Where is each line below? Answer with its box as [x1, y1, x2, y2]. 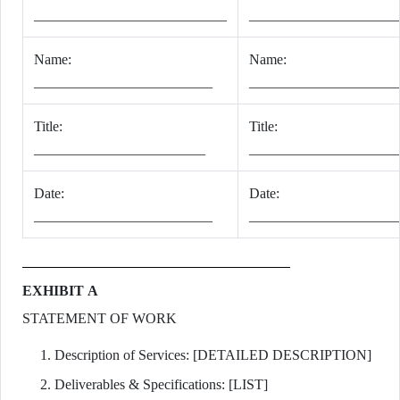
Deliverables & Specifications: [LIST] [54, 377, 268, 392]
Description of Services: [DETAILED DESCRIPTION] [54, 347, 371, 362]
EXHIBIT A [22, 283, 98, 298]
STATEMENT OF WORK [22, 311, 177, 326]
